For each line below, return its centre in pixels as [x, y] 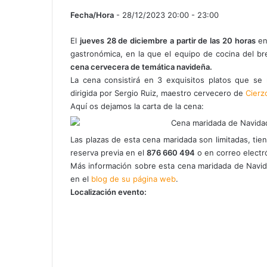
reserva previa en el [108, 152]
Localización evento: [108, 192]
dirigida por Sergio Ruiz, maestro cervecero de [158, 93]
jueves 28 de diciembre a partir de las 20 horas [167, 40]
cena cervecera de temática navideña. [141, 66]
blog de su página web [133, 178]
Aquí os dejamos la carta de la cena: [137, 106]
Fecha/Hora [92, 15]
